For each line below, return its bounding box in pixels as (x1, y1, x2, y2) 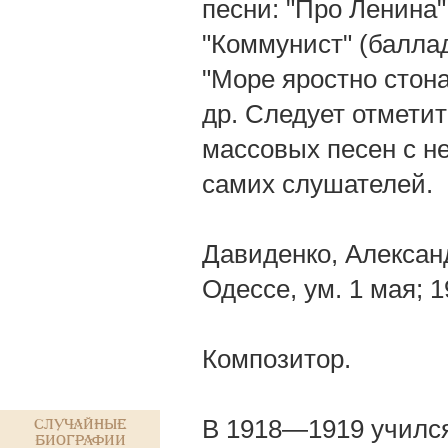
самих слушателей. (202, 169, 433, 199)
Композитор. (202, 344, 351, 374)
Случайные (33, 417, 127, 432)
